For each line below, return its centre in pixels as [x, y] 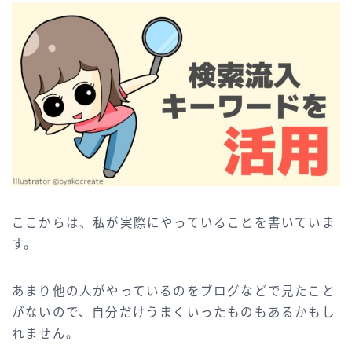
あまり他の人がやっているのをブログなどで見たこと [174, 291]
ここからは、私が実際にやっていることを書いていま [174, 222]
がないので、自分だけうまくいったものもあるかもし [174, 312]
